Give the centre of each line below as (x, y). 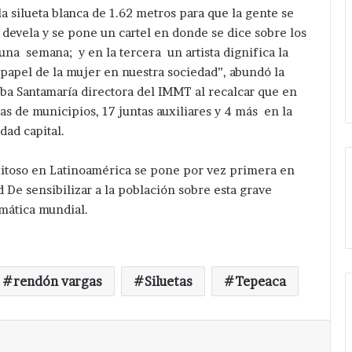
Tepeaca (260, 281)
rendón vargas (58, 281)
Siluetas (169, 281)
